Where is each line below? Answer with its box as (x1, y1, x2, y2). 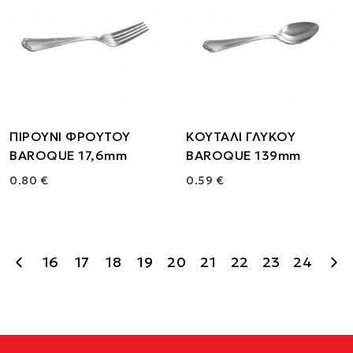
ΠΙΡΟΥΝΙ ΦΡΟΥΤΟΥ (9, 128, 131, 145)
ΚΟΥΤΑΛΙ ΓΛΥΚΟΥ (186, 128, 295, 145)
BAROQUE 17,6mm (9, 147, 127, 164)
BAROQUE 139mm (186, 147, 301, 164)
